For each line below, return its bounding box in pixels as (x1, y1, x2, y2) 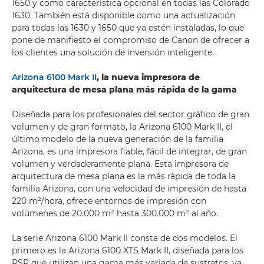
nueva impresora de (111, 72, 200, 82)
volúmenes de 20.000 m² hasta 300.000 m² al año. (12, 208, 218, 219)
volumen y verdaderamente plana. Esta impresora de (12, 159, 229, 169)
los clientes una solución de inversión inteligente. (12, 47, 214, 58)
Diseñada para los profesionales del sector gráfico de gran (12, 109, 249, 120)
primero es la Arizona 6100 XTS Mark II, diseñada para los (12, 245, 243, 256)
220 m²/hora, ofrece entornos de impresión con (12, 196, 206, 206)
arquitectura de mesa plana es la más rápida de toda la (12, 171, 236, 181)
